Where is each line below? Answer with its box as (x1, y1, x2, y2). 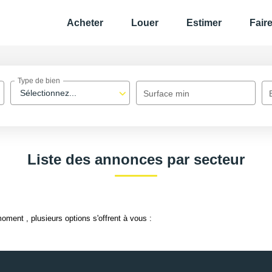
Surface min (143, 89, 190, 98)
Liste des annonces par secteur (27, 151, 245, 168)
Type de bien (18, 76, 61, 86)
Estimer (186, 18, 222, 28)
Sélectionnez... (20, 88, 77, 98)
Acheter (67, 18, 103, 28)
